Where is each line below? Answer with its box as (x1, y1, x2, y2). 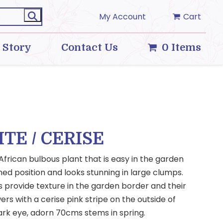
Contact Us (61, 42, 118, 53)
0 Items (162, 42, 202, 53)
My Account (99, 11, 146, 22)
